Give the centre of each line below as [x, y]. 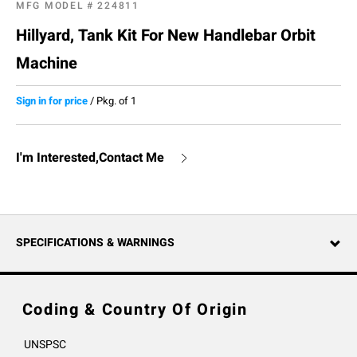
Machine [47, 63]
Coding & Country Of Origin [135, 310]
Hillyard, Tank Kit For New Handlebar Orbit [166, 35]
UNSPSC [45, 345]
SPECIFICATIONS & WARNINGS [95, 243]
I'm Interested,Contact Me [90, 158]
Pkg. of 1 [116, 101]
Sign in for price [52, 101]
